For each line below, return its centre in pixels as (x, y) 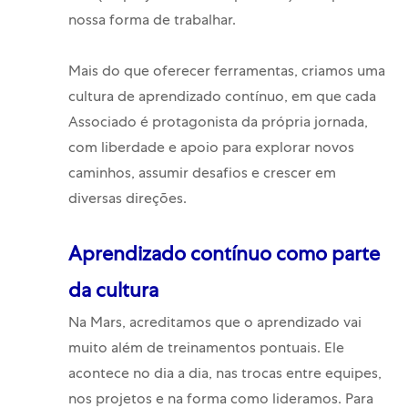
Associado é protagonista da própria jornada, (218, 124)
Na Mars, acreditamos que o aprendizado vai (214, 325)
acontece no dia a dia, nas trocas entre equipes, (224, 376)
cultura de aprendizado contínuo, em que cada (222, 99)
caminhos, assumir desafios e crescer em (202, 175)
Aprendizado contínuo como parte (224, 257)
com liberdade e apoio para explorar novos (211, 150)
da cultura (113, 294)
